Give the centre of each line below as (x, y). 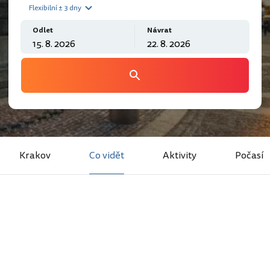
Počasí (249, 155)
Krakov (35, 155)
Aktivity (180, 155)
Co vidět (107, 155)
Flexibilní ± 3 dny (55, 8)
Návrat (159, 30)
